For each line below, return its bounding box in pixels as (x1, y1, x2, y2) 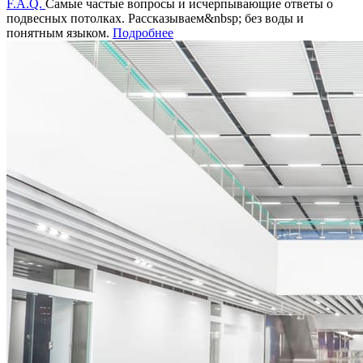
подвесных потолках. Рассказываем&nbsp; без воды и (6, 11, 304, 25)
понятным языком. (6, 25, 113, 40)
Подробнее (113, 25, 173, 40)
